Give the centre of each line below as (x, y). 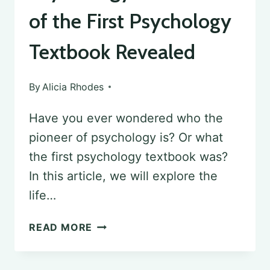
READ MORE (61, 228)
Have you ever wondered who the (126, 118)
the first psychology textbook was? (128, 157)
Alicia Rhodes (73, 87)
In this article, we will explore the (123, 176)
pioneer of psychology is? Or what (126, 138)
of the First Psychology (130, 21)
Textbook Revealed (112, 52)
